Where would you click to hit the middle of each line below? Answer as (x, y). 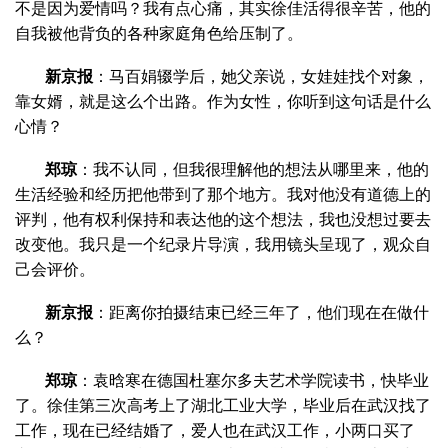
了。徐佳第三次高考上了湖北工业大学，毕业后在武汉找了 (223, 405)
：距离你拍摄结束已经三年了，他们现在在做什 (261, 312)
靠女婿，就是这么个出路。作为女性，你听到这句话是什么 (223, 101)
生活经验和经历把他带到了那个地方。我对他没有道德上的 (223, 194)
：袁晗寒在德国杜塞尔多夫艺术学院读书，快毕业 (253, 380)
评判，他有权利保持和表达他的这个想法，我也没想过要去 (223, 219)
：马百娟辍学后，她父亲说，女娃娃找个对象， (261, 76)
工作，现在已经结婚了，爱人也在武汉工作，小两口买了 (215, 430)
